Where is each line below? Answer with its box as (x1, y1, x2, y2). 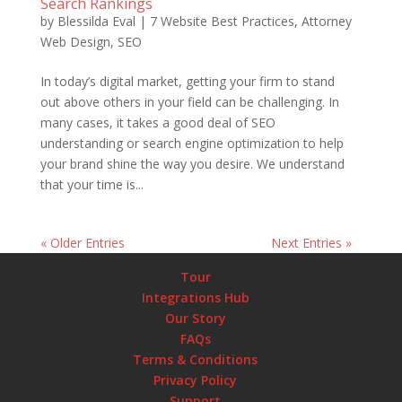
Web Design (39, 32, 110, 50)
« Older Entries (39, 233, 125, 251)
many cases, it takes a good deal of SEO (39, 113, 275, 131)
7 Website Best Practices (149, 12, 294, 30)
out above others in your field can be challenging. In (39, 92, 339, 110)
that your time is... (39, 175, 144, 193)
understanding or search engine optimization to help (39, 134, 344, 152)
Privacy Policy (153, 371, 238, 389)
